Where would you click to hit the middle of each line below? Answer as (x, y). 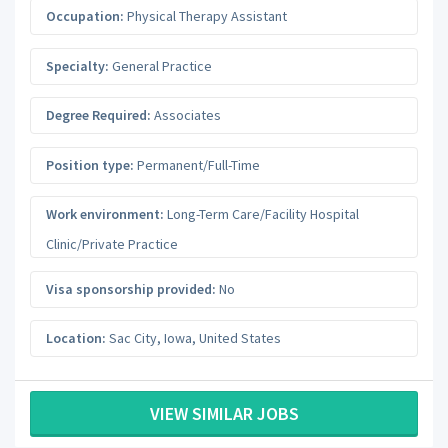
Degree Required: (98, 115)
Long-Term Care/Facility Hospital (261, 214)
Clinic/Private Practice (112, 244)
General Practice (160, 65)
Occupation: (85, 16)
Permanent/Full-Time (197, 164)
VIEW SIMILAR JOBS (224, 413)
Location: (76, 338)
